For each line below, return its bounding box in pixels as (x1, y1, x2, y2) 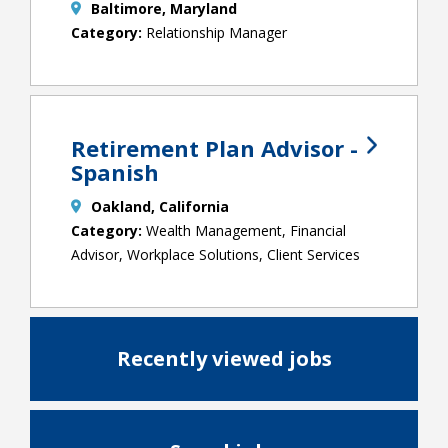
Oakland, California (91, 197, 229, 217)
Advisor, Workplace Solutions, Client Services (71, 245, 360, 265)
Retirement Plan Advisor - (71, 133, 358, 164)
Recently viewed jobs (116, 345, 332, 373)
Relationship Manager (146, 23, 287, 43)
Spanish (71, 157, 159, 188)
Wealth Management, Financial (146, 221, 346, 241)
